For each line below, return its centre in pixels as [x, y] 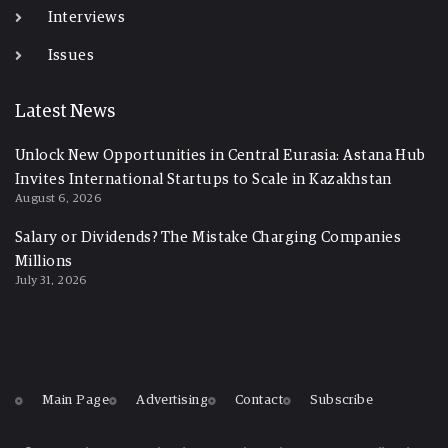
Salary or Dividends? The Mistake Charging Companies [208, 238]
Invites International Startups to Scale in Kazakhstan [203, 180]
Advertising [172, 400]
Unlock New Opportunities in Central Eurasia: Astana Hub [220, 156]
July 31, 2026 [51, 281]
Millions [44, 262]
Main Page [76, 400]
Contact [259, 400]
